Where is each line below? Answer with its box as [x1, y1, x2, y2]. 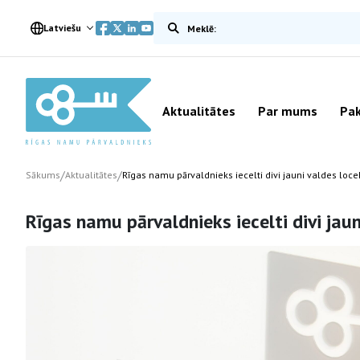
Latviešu [43, 22, 81, 34]
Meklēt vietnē [152, 13, 228, 29]
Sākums [26, 169, 60, 181]
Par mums [258, 103, 317, 119]
